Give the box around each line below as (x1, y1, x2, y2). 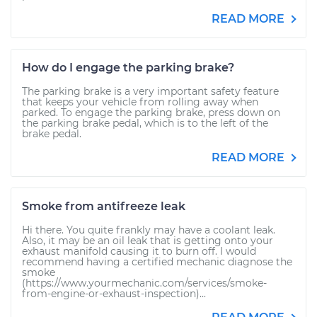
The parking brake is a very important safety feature (22, 85, 279, 98)
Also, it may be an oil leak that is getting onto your (22, 234, 273, 247)
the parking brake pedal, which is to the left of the (22, 117, 268, 129)
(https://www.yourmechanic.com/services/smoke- (22, 277, 267, 289)
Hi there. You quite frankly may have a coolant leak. (22, 224, 275, 236)
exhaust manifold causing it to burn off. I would (22, 245, 256, 258)
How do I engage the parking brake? (22, 61, 234, 74)
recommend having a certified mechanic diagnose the (22, 255, 292, 268)
